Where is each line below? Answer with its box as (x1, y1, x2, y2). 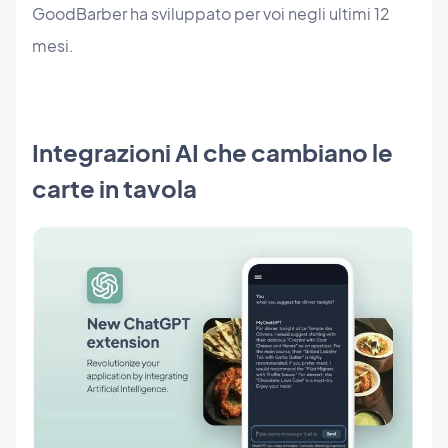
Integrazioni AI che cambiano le (32, 137, 393, 168)
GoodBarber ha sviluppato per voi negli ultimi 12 (32, 3, 390, 25)
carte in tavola (32, 173, 197, 204)
